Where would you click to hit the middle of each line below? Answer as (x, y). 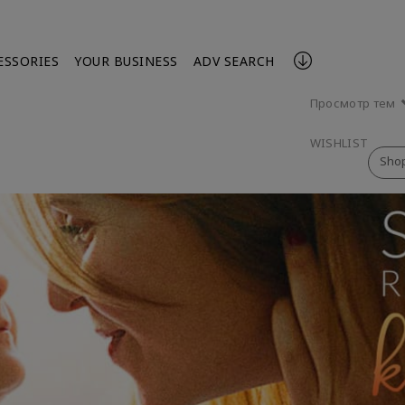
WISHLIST (339, 143)
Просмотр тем (354, 103)
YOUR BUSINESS (126, 61)
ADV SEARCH (234, 61)
